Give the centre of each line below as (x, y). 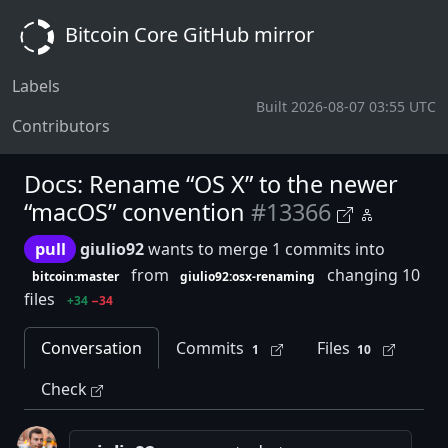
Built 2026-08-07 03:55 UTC (346, 106)
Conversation (91, 348)
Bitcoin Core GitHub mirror (187, 35)
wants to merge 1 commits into (265, 249)
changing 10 (372, 274)
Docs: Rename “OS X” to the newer (211, 184)
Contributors (61, 126)
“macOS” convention (134, 212)
